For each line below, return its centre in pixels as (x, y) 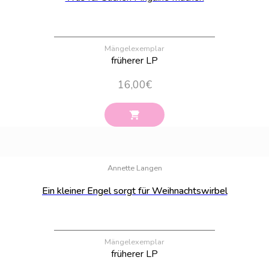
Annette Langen (134, 168)
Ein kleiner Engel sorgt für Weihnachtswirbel (134, 191)
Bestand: (247, 150)
